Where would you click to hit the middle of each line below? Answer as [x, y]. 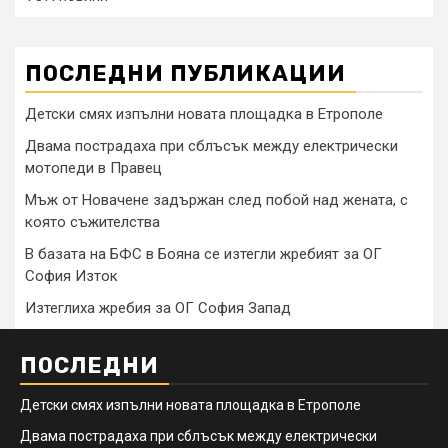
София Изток [71, 276]
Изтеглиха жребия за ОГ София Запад [158, 308]
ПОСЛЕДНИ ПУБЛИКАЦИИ [185, 74]
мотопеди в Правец [93, 168]
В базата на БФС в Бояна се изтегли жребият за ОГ [203, 254]
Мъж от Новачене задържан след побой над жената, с [216, 200]
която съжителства [92, 222]
